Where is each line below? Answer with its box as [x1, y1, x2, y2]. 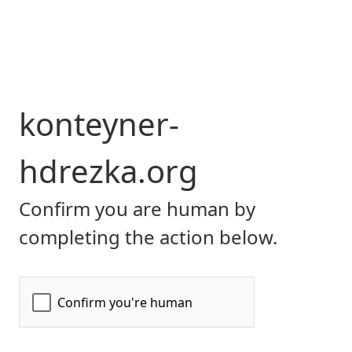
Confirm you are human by [19, 196, 255, 222]
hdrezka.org [19, 149, 198, 192]
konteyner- [19, 102, 179, 145]
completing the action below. [19, 224, 277, 250]
